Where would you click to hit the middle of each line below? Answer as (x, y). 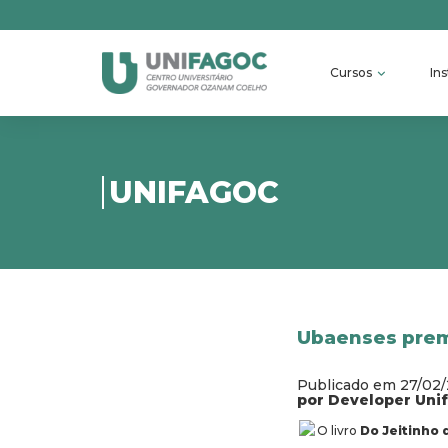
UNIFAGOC (194, 192)
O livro (338, 430)
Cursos (352, 73)
